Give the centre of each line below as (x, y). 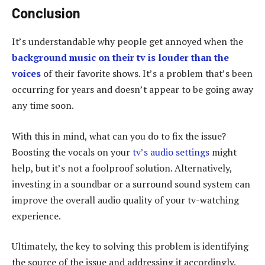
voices (26, 73)
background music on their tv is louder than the (120, 57)
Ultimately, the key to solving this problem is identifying (130, 246)
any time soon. (43, 105)
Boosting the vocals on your (72, 152)
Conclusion (46, 13)
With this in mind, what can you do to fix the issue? (119, 136)
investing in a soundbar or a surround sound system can (131, 184)
